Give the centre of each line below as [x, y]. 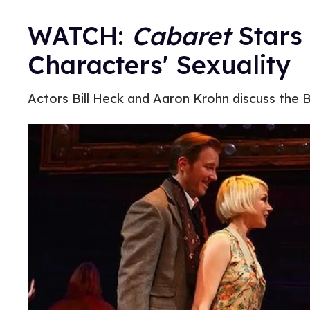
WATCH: [80, 36]
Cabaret [185, 36]
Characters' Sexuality [159, 65]
